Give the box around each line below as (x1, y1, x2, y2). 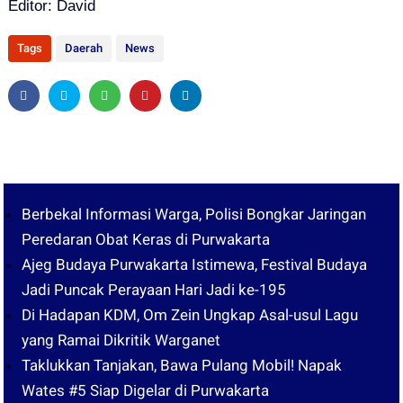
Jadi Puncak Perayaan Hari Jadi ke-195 (22, 281, 287, 299)
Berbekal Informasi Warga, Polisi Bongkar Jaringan (22, 205, 367, 223)
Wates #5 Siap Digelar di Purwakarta (22, 381, 270, 399)
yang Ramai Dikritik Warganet (22, 331, 221, 349)
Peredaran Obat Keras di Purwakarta (22, 230, 271, 248)
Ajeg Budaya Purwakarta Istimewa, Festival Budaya (22, 255, 368, 273)
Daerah (64, 41, 103, 55)
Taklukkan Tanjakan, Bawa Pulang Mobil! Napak (22, 356, 343, 374)
